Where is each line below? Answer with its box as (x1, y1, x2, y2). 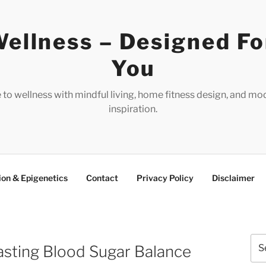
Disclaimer (212, 172, 255, 183)
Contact (86, 172, 118, 183)
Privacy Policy (137, 172, 194, 183)
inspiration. (108, 103, 157, 115)
